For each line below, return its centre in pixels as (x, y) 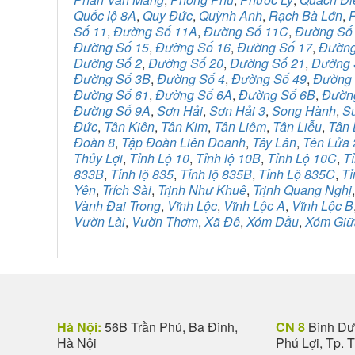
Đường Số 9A (112, 111)
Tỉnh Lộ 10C (302, 158)
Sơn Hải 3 (237, 111)
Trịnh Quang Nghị (302, 190)
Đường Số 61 (111, 95)
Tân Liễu (297, 126)
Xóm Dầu (273, 221)
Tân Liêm (240, 126)
